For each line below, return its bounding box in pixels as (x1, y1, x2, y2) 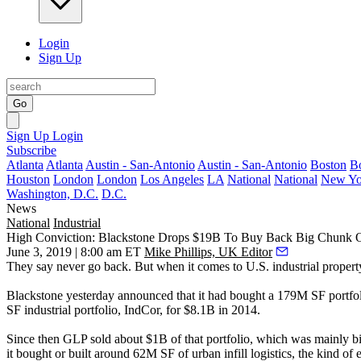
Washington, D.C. (6, 187, 98, 201)
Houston (6, 172, 50, 186)
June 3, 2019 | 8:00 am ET (6, 245, 141, 259)
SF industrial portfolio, (6, 303, 124, 317)
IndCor (124, 303, 160, 317)
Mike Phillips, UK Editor (144, 245, 272, 259)
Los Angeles (140, 172, 204, 186)
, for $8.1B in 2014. (160, 303, 260, 317)
